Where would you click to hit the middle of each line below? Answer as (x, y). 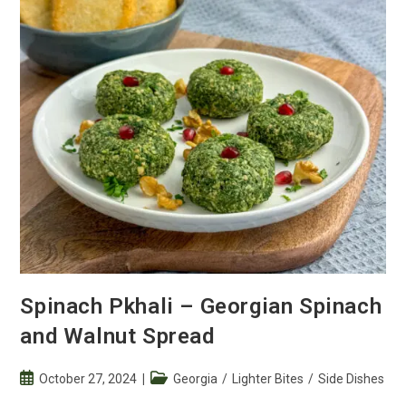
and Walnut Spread (117, 336)
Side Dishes (352, 378)
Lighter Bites (268, 378)
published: (48, 396)
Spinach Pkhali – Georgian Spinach (201, 306)
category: (177, 396)
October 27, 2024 (88, 378)
